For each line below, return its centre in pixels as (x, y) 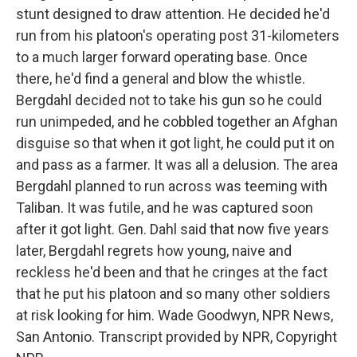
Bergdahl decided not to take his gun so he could (169, 100)
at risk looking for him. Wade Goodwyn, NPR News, (175, 315)
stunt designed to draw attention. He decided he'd (173, 14)
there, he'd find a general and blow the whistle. (161, 78)
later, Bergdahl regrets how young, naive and (154, 251)
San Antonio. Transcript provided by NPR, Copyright (177, 337)
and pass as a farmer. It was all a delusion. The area (177, 165)
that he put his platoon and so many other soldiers (173, 294)
